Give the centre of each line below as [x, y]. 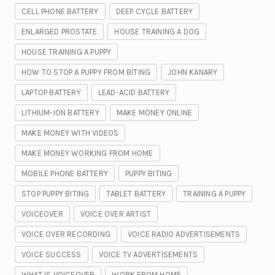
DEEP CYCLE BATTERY [154, 11]
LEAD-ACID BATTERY [134, 92]
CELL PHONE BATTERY [60, 11]
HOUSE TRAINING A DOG [157, 31]
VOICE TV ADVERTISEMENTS [148, 254]
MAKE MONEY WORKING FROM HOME [87, 153]
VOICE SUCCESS [52, 254]
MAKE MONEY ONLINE [154, 112]
